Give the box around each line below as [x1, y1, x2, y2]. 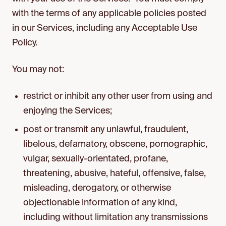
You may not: [12, 65, 64, 74]
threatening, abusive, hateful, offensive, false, [23, 169, 206, 178]
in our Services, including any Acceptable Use [12, 24, 197, 33]
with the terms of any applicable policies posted [12, 9, 206, 18]
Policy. [12, 38, 37, 47]
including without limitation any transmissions [23, 213, 208, 222]
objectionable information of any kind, [23, 198, 178, 207]
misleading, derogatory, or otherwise [23, 184, 172, 193]
